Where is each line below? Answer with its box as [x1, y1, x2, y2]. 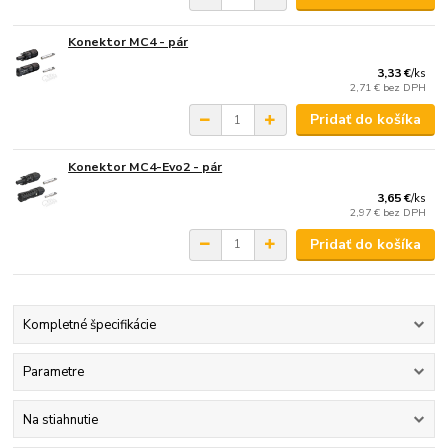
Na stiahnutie [22, 410, 98, 429]
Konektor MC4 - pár [68, 34, 189, 51]
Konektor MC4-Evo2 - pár [68, 158, 223, 175]
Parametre [22, 363, 84, 382]
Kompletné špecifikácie [22, 316, 156, 335]
